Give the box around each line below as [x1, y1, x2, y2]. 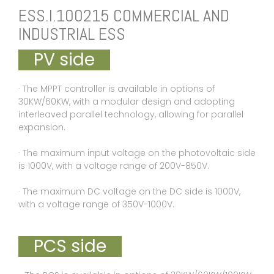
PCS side [34, 234, 106, 259]
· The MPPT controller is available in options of [18, 83, 215, 95]
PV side [34, 48, 95, 72]
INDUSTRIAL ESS [18, 23, 125, 45]
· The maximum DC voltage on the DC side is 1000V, [18, 185, 240, 198]
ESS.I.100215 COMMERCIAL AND [18, 5, 229, 27]
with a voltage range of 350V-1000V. [18, 198, 174, 211]
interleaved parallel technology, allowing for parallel [18, 108, 243, 121]
